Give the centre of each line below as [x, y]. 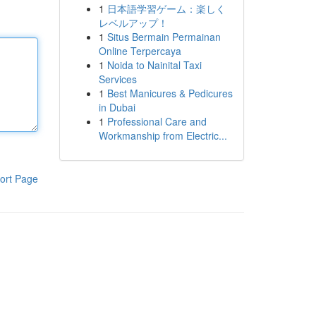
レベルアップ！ [133, 23]
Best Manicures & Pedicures [170, 93]
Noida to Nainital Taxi [154, 65]
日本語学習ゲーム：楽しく [166, 8]
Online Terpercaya [140, 51]
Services [117, 79]
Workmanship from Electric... [163, 135]
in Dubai [117, 107]
